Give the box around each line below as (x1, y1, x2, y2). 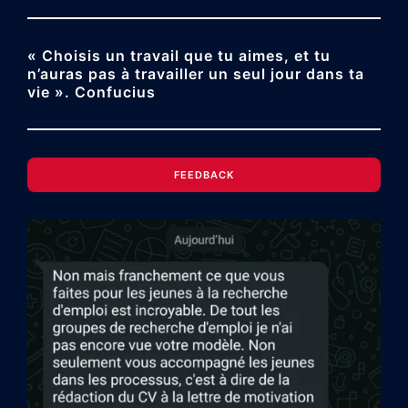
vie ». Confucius (27, 83, 156, 102)
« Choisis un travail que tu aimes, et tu (27, 46, 331, 66)
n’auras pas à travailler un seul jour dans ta (27, 65, 364, 84)
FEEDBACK (174, 168, 234, 182)
